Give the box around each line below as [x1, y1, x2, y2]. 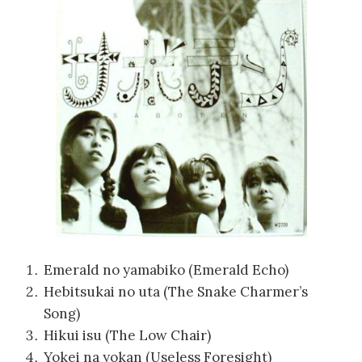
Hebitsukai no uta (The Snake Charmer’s [44, 282, 308, 301]
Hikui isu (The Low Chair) [44, 326, 211, 344]
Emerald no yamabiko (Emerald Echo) [44, 260, 288, 279]
